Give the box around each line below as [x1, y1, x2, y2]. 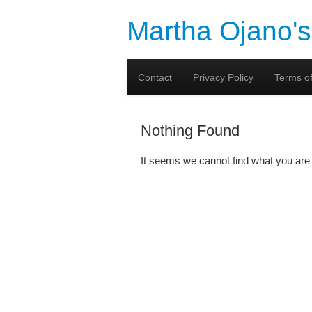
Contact [138, 72, 172, 83]
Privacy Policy [193, 72, 253, 83]
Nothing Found [141, 122, 240, 139]
